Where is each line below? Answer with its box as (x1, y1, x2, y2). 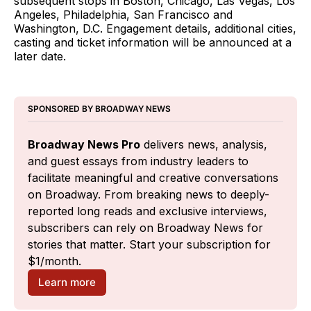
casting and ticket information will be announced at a (14, 35, 292, 49)
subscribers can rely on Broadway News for (28, 220, 263, 235)
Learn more (38, 276, 96, 289)
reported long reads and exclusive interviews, (28, 203, 267, 218)
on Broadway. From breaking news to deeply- (28, 187, 269, 201)
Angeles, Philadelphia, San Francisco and (14, 7, 233, 22)
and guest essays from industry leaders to (28, 153, 249, 168)
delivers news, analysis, (140, 137, 267, 151)
